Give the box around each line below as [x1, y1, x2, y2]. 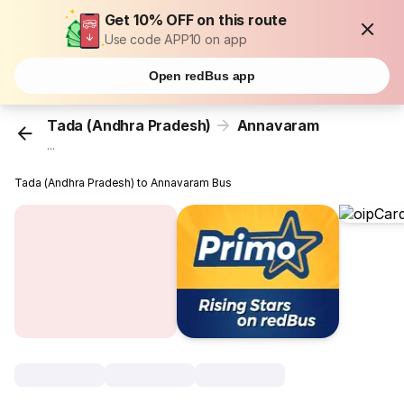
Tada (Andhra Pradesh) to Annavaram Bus [14, 176, 233, 190]
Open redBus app [148, 69, 256, 83]
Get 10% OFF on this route [104, 11, 288, 29]
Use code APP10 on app [104, 32, 247, 47]
